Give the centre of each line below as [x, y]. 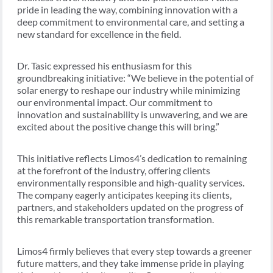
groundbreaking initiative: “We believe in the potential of [135, 78]
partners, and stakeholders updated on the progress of [130, 207]
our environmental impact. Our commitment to [115, 102]
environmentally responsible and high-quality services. [131, 183]
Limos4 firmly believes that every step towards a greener [134, 251]
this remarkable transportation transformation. [115, 219]
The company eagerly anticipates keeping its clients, [124, 195]
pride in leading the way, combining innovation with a [127, 10]
